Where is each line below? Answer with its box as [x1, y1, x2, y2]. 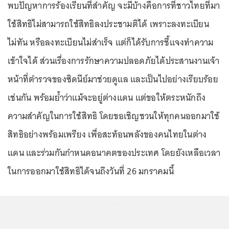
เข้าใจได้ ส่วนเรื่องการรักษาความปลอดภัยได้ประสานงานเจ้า [8, 53, 220, 68]
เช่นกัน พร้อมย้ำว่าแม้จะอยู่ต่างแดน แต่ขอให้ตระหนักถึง [8, 89, 205, 105]
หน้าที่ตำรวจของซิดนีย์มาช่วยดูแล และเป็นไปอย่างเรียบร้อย [8, 71, 218, 87]
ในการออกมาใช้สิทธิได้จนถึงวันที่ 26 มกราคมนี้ [8, 163, 176, 179]
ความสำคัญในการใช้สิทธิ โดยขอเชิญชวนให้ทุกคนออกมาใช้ [8, 108, 220, 124]
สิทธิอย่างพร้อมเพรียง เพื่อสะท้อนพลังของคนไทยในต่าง [8, 126, 207, 142]
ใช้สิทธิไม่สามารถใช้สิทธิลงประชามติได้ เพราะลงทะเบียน [8, 16, 209, 32]
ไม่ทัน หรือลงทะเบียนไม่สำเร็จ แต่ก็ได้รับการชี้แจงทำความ [8, 34, 214, 50]
